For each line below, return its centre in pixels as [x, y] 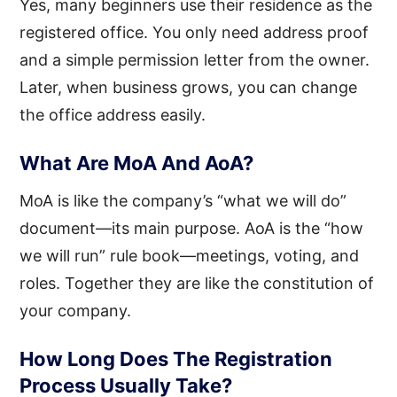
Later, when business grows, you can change [189, 87]
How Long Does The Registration [176, 358]
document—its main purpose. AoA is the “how [192, 228]
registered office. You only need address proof [195, 32]
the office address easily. [113, 114]
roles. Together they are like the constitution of [197, 283]
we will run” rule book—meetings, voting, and [190, 255]
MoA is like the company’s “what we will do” [183, 200]
